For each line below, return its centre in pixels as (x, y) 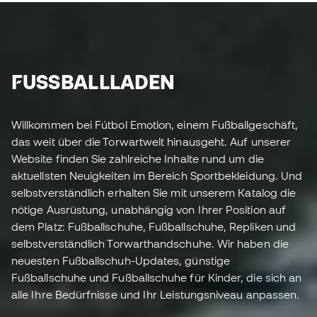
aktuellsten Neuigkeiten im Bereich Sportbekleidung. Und (157, 176)
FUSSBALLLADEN (91, 82)
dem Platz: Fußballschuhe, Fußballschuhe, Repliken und (154, 227)
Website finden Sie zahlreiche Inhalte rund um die (138, 159)
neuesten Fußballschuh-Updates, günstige (121, 261)
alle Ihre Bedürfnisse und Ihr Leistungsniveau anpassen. (156, 295)
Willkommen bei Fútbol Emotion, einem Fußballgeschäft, (155, 125)
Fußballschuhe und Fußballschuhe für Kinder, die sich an (157, 278)
